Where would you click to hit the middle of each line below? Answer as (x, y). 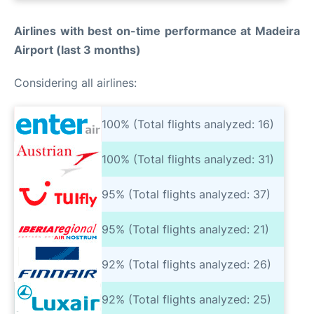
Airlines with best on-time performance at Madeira (157, 31)
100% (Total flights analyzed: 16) (188, 124)
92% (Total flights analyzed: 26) (186, 264)
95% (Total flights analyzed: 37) (186, 194)
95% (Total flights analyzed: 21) (185, 229)
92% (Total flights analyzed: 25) (186, 299)
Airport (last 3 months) (77, 50)
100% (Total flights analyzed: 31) (188, 159)
